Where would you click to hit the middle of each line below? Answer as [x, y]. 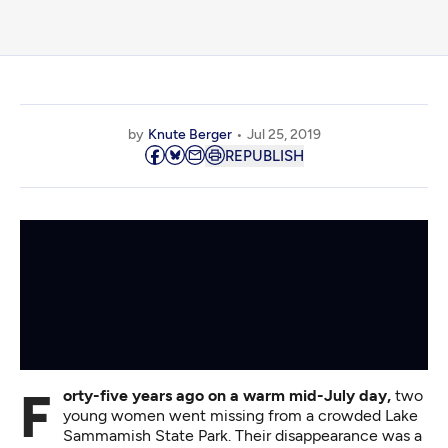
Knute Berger [189, 134]
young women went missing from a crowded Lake [240, 415]
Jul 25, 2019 [283, 134]
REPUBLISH [264, 156]
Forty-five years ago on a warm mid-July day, [227, 395]
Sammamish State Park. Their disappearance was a [242, 435]
